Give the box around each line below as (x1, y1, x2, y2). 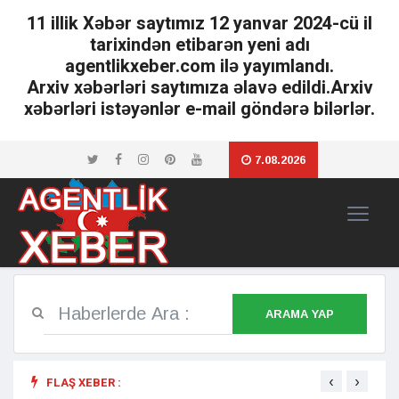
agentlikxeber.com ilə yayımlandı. (65, 53, 334, 79)
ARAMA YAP (265, 307, 334, 321)
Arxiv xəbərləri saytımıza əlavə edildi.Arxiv (26, 75, 373, 101)
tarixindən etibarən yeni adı (89, 32, 310, 58)
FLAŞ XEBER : (44, 374, 121, 391)
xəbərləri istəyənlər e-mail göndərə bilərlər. (24, 96, 375, 122)
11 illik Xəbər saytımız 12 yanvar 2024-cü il (27, 11, 372, 37)
